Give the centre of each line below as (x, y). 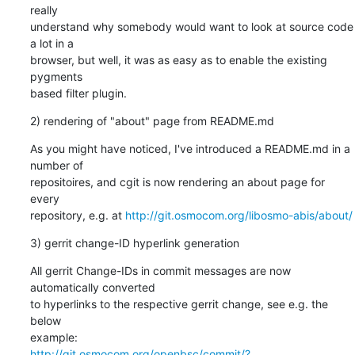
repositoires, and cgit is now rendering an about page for (177, 181)
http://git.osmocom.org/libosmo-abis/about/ (239, 215)
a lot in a (52, 43)
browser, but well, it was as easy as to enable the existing (178, 59)
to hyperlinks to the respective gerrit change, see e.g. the (179, 303)
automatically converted (92, 287)
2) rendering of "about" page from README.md (152, 120)
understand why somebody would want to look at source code (191, 26)
